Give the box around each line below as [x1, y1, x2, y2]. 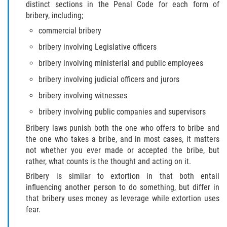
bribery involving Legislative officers [39, 42, 157, 52]
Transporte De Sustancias [77, 70, 160, 81]
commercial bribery [39, 25, 102, 35]
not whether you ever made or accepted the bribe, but [26, 145, 219, 155]
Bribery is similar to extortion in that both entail [26, 171, 219, 181]
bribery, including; [26, 11, 84, 21]
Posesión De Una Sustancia [77, 14, 166, 24]
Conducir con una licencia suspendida [77, 127, 200, 137]
